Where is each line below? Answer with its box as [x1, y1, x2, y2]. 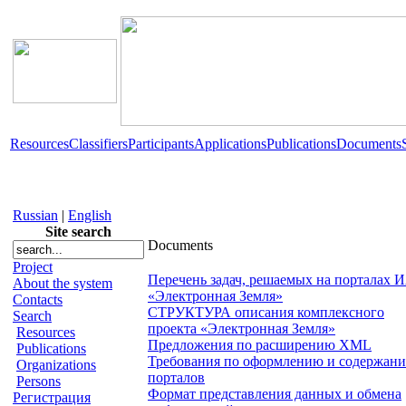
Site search [45, 224, 111, 239]
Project [13, 259, 53, 275]
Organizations [16, 357, 96, 372]
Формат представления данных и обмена [148, 386, 401, 401]
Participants [128, 136, 194, 151]
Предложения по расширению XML [148, 337, 372, 353]
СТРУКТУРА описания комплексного [148, 304, 384, 320]
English [68, 208, 111, 223]
